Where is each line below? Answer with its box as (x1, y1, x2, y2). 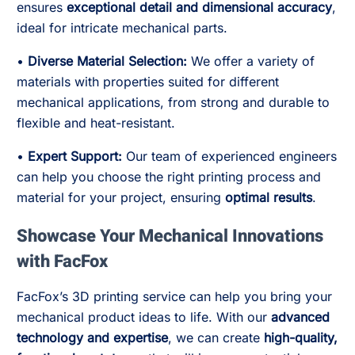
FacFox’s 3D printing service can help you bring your (17, 288, 332, 304)
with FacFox (17, 249, 108, 274)
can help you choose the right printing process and (17, 169, 321, 185)
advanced (271, 309, 330, 325)
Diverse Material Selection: (28, 53, 187, 69)
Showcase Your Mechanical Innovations (17, 223, 323, 249)
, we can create (168, 330, 264, 345)
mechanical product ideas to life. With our (17, 309, 271, 325)
